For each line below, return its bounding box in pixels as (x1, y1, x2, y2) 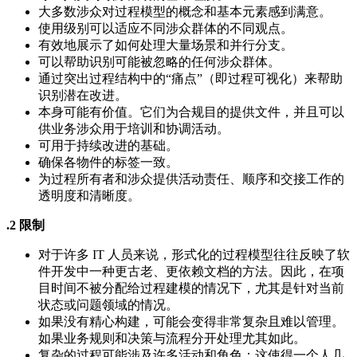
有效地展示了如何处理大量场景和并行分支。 (38, 37, 293, 52)
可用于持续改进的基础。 (38, 138, 178, 152)
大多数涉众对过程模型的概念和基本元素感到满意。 (38, 4, 331, 18)
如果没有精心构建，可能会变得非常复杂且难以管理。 (38, 314, 344, 328)
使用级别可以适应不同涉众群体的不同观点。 (38, 21, 293, 35)
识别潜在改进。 (38, 88, 127, 102)
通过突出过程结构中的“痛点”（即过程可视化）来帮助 (38, 71, 343, 85)
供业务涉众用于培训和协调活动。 (38, 121, 229, 135)
